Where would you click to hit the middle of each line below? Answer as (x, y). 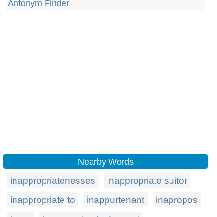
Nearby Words (106, 162)
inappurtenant (116, 200)
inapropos (177, 200)
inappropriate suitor (147, 180)
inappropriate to (43, 200)
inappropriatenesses (53, 180)
